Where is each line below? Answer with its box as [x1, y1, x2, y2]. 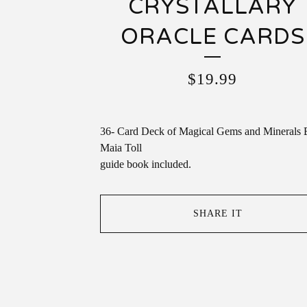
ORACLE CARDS [120, 24, 305, 50]
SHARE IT [193, 208, 243, 219]
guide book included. [100, 158, 191, 170]
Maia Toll [100, 142, 142, 153]
